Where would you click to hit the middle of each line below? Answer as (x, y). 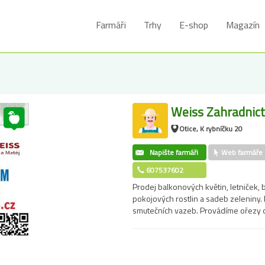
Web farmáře (242, 152)
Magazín (243, 25)
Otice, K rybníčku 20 (211, 129)
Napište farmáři (174, 152)
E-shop (194, 25)
